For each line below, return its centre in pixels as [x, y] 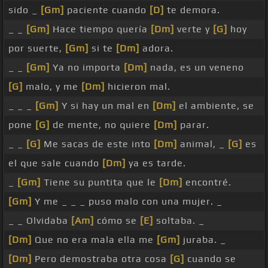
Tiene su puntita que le [100, 182]
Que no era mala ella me [94, 240]
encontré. [207, 182]
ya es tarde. [156, 163]
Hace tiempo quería [100, 29]
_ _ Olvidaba [40, 221]
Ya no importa [87, 68]
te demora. [192, 10]
